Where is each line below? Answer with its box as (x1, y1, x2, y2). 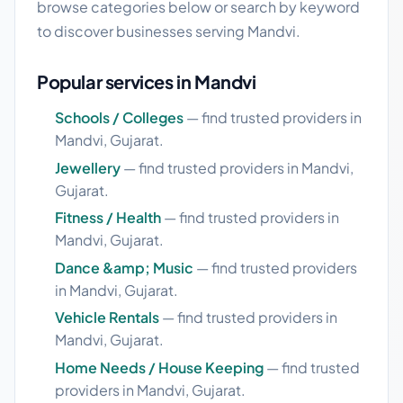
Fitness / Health (55, 208, 161, 228)
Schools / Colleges (55, 108, 184, 127)
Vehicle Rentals (55, 308, 159, 327)
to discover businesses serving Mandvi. (37, 22, 300, 40)
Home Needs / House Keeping (55, 357, 264, 377)
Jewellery (55, 157, 121, 177)
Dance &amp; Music (55, 257, 193, 277)
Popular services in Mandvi (37, 70, 256, 93)
